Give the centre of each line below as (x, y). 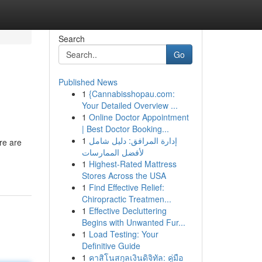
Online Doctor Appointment (139, 117)
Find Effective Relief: (126, 187)
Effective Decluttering (127, 211)
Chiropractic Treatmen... (126, 199)
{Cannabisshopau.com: (132, 94)
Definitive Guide (111, 246)
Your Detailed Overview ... (130, 105)
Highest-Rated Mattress (132, 164)
